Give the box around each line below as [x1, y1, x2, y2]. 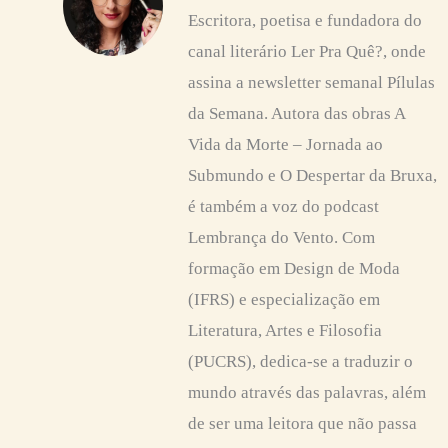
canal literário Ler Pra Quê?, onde [188, 42, 426, 62]
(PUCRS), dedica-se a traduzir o [188, 352, 413, 372]
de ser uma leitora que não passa [188, 414, 417, 434]
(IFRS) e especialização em [188, 290, 380, 310]
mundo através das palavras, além [188, 383, 426, 403]
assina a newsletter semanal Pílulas [188, 73, 435, 93]
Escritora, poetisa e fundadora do [188, 11, 422, 31]
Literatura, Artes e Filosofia [188, 321, 382, 341]
